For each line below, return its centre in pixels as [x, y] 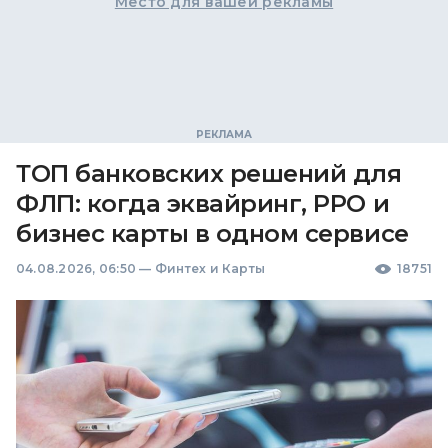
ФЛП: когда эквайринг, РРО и [203, 203]
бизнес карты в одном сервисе [212, 233]
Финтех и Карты [210, 268]
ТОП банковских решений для [209, 173]
